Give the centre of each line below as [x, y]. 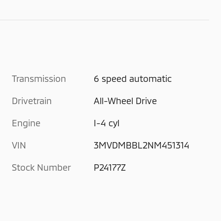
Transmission [39, 79]
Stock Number [41, 167]
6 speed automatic [133, 79]
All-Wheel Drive [126, 101]
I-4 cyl [107, 123]
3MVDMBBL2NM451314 [142, 145]
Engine [26, 123]
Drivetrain [32, 101]
